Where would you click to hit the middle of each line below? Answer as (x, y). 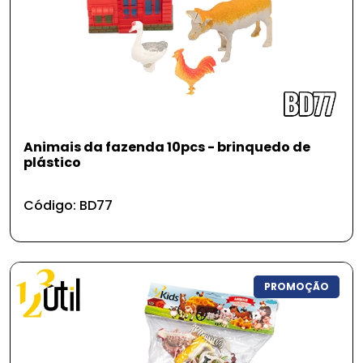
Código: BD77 (68, 205)
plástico (52, 162)
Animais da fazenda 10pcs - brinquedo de (167, 147)
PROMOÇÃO (297, 286)
